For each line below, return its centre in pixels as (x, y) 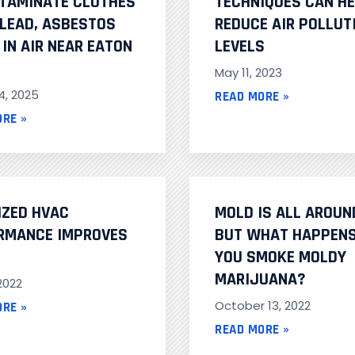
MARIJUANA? (260, 280)
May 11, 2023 (248, 73)
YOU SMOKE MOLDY (281, 258)
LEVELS (240, 47)
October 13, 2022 (263, 306)
